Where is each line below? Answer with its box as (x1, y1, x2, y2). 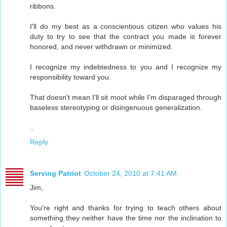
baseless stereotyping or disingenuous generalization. (30, 103, 202, 111)
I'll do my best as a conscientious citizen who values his (30, 22, 221, 30)
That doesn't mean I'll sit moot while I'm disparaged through (30, 93, 221, 101)
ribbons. (30, 2, 56, 10)
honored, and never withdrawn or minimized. (30, 42, 173, 51)
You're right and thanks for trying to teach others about (30, 203, 221, 212)
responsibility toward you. (30, 72, 111, 81)
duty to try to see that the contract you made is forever (30, 32, 221, 41)
